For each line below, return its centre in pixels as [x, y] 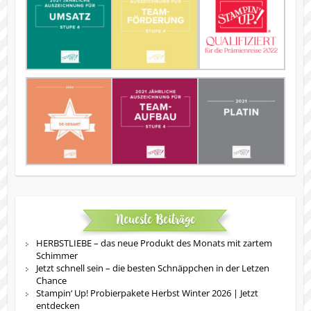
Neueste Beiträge [155, 219]
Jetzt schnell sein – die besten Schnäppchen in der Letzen [152, 268]
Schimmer [57, 256]
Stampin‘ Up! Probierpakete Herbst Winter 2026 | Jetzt [147, 293]
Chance [51, 281]
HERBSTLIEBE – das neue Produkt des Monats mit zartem [154, 243]
